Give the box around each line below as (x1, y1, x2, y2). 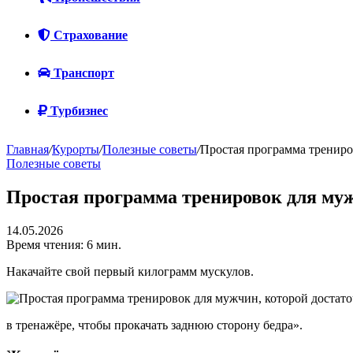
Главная (6, 143, 49, 156)
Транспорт (50, 66, 114, 80)
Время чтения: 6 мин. (6, 237, 121, 251)
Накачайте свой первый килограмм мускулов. (6, 264, 254, 278)
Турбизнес (47, 104, 108, 117)
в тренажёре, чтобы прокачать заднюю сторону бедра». (6, 318, 306, 332)
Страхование (50, 28, 128, 42)
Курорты (52, 143, 99, 156)
